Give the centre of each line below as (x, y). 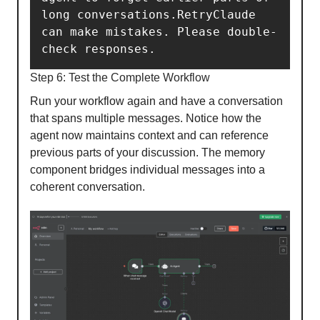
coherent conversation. (87, 186)
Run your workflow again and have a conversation (156, 101)
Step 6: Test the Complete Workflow (120, 77)
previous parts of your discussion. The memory (147, 152)
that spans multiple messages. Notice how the (146, 118)
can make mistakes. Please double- (159, 31)
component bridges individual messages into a (147, 169)
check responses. (99, 49)
